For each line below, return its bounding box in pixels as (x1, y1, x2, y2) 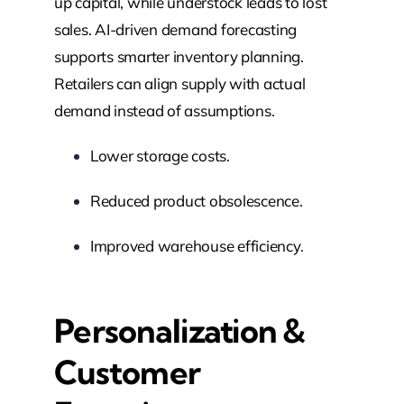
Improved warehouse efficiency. (89, 236, 304, 256)
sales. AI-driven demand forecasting (53, 20, 298, 40)
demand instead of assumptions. (53, 101, 275, 121)
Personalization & (53, 310, 306, 352)
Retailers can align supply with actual (53, 74, 306, 94)
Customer (53, 352, 201, 393)
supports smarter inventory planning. (53, 47, 304, 67)
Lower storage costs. (89, 146, 230, 166)
